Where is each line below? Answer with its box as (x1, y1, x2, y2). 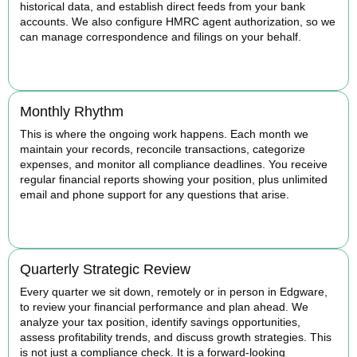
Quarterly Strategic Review (20, 261, 190, 277)
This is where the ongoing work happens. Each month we (20, 127, 308, 140)
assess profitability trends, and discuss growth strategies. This (20, 330, 331, 343)
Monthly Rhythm (20, 103, 124, 120)
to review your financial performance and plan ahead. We (20, 300, 308, 313)
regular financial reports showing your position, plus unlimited (20, 172, 328, 186)
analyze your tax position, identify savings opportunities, (20, 315, 300, 328)
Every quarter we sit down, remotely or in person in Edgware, (20, 284, 328, 298)
